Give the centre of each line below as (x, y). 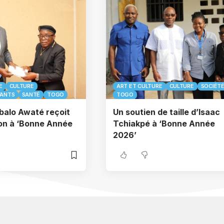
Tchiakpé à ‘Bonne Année (164, 123)
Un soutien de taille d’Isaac (166, 112)
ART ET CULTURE (139, 86)
